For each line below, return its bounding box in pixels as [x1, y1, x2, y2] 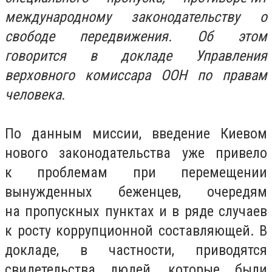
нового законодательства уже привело [5, 144, 267, 161]
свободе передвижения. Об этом [5, 28, 267, 45]
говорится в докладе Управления [5, 47, 267, 64]
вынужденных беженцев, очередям [5, 183, 267, 200]
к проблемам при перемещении [5, 164, 267, 181]
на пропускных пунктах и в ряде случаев [5, 203, 267, 220]
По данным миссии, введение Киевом [5, 125, 267, 142]
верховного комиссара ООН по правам [5, 67, 267, 84]
